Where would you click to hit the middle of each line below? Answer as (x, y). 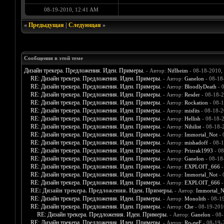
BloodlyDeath (200, 87)
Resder (192, 95)
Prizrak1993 (198, 151)
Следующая (84, 25)
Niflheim (177, 71)
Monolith (195, 199)
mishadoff (196, 143)
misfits (192, 111)
